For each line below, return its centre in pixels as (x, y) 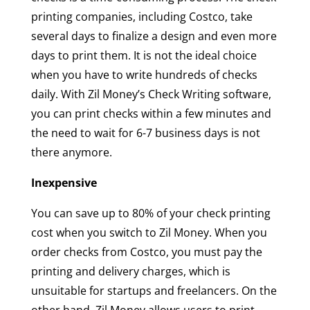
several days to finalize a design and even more (154, 36)
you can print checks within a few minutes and (151, 114)
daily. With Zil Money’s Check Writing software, (151, 94)
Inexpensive (64, 183)
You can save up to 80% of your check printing (151, 213)
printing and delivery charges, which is (130, 272)
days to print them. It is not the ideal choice (144, 56)
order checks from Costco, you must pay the (146, 252)
